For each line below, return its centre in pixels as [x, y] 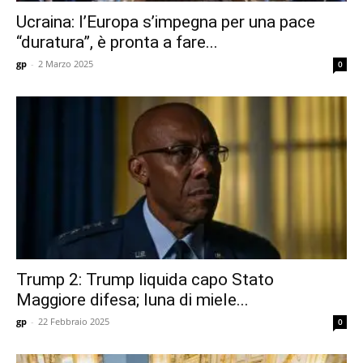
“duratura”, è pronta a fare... [117, 42]
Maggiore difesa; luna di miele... [132, 300]
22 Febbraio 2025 [74, 322]
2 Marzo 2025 [66, 63]
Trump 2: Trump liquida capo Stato [145, 280]
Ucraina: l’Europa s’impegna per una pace [166, 21]
